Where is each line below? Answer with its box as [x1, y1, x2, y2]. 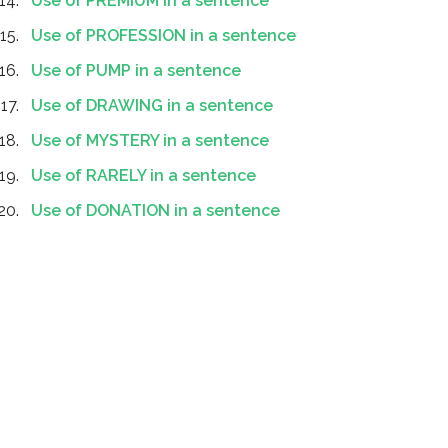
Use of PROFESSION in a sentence [31, 26, 296, 45]
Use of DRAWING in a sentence [31, 96, 273, 115]
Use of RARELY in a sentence [31, 166, 256, 185]
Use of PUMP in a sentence [31, 61, 241, 80]
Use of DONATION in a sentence [31, 201, 280, 220]
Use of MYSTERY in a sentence [31, 131, 269, 150]
